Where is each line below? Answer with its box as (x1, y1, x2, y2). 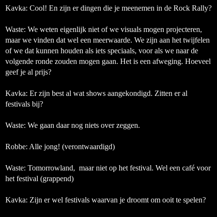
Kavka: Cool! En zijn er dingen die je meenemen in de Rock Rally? (5, 4, 212, 12)
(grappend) (40, 174, 74, 183)
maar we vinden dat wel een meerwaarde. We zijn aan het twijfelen (5, 36, 210, 44)
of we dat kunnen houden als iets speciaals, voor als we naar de (5, 46, 198, 55)
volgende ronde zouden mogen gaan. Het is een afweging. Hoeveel (5, 57, 211, 65)
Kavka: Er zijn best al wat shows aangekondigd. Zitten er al (5, 89, 187, 97)
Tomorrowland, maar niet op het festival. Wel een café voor (26, 164, 211, 172)
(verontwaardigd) (60, 142, 115, 151)
